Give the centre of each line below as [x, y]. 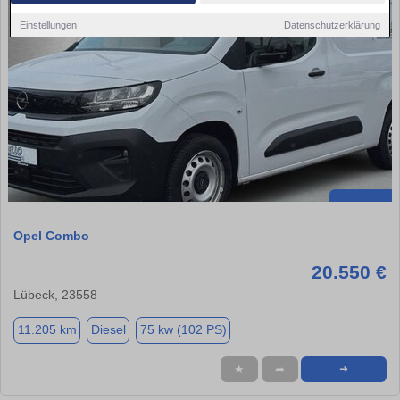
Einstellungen [49, 25]
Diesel [108, 330]
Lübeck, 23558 [55, 294]
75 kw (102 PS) [183, 330]
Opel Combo [51, 235]
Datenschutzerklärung [332, 25]
